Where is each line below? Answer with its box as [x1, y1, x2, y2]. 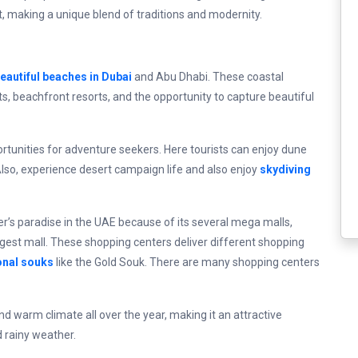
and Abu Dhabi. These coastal [132, 70, 284, 83]
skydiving [260, 163, 311, 176]
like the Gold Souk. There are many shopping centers [54, 256, 320, 268]
